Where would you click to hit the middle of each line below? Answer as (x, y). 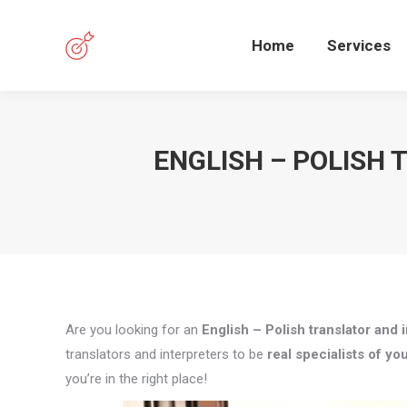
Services (359, 45)
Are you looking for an (134, 330)
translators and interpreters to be (166, 354)
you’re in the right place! (136, 379)
